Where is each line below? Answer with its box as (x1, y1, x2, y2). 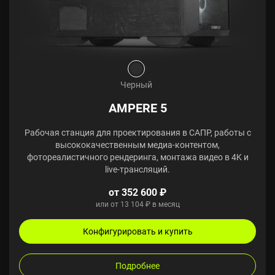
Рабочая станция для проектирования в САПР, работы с (24, 126, 251, 138)
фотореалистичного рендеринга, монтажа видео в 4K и (26, 151, 249, 163)
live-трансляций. (105, 163, 170, 175)
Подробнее (115, 260, 160, 271)
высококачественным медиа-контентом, (55, 139, 220, 150)
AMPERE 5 (108, 99, 167, 116)
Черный (120, 79, 152, 90)
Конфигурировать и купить (82, 225, 193, 237)
